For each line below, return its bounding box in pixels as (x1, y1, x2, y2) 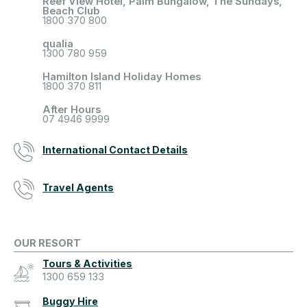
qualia (42, 38, 73, 51)
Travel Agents (42, 182, 114, 194)
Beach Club (42, 5, 100, 18)
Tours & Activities (42, 258, 132, 270)
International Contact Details (42, 144, 188, 156)
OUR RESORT (14, 237, 81, 250)
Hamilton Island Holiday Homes (42, 71, 201, 84)
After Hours (42, 103, 101, 116)
